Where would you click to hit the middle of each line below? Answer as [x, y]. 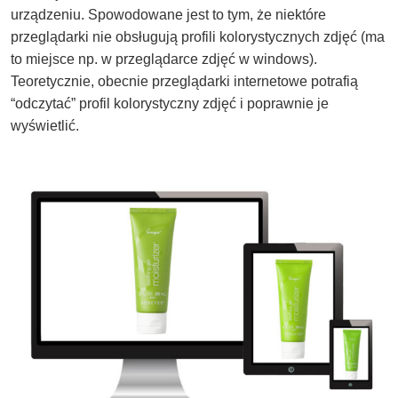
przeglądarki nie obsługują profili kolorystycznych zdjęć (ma [198, 37]
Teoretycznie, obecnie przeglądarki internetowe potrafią [184, 82]
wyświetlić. [45, 126]
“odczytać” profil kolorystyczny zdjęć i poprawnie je [170, 104]
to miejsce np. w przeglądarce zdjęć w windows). [164, 60]
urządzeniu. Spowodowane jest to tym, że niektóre [168, 15]
